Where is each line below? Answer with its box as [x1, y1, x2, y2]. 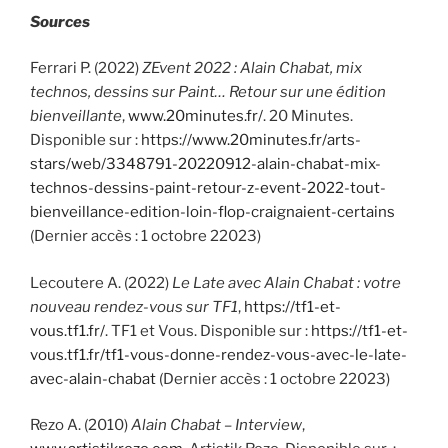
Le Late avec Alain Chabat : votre [172, 273, 401, 292]
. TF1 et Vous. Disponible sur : [105, 321, 311, 340]
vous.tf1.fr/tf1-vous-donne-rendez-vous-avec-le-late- [30, 345, 407, 364]
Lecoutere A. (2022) [30, 273, 172, 292]
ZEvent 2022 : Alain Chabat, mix [142, 59, 362, 78]
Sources [30, 12, 93, 31]
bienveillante [30, 107, 122, 126]
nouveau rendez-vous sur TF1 [30, 297, 238, 316]
